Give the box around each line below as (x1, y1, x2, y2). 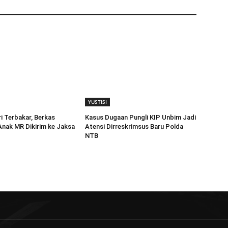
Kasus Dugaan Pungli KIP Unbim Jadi (85, 113, 196, 121)
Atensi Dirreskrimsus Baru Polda (85, 122, 184, 130)
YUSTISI (88, 98, 107, 105)
